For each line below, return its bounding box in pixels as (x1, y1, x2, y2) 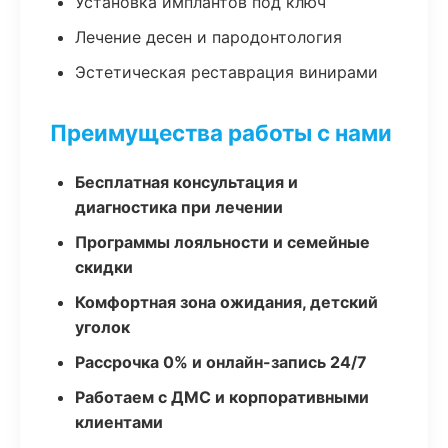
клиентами (75, 412, 163, 432)
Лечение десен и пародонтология (75, 27, 342, 47)
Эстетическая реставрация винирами (75, 62, 378, 82)
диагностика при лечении (75, 197, 283, 217)
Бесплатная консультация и (75, 172, 298, 192)
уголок (75, 317, 130, 337)
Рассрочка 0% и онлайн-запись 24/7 (75, 352, 367, 372)
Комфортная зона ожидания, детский (75, 292, 378, 312)
